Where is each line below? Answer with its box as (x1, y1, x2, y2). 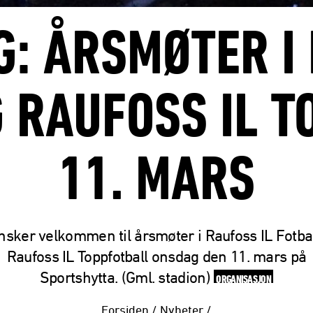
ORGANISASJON (216, 272, 271, 285)
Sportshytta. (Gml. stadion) (39, 268, 214, 286)
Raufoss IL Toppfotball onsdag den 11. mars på (6, 247, 307, 265)
